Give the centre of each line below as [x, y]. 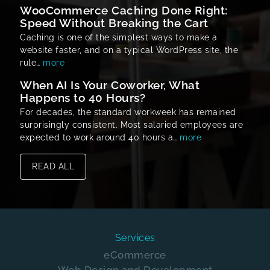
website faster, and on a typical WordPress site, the [129, 50]
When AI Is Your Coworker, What [110, 85]
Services [135, 238]
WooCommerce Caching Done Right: [124, 10]
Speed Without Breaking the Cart [114, 23]
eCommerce [135, 255]
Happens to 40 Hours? [83, 97]
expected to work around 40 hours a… [100, 137]
